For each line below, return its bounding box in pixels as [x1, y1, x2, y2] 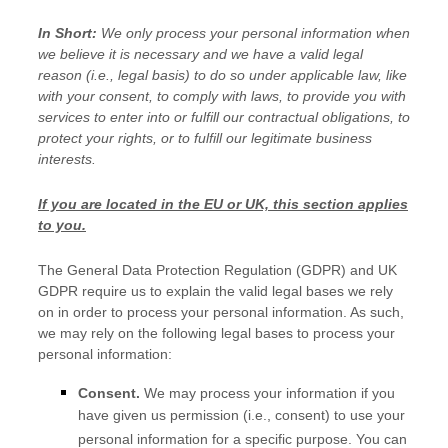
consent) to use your [271, 407, 405, 426]
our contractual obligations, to [219, 109, 410, 125]
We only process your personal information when [101, 25, 410, 41]
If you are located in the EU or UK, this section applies [38, 196, 408, 212]
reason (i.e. [38, 67, 110, 83]
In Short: [38, 25, 101, 41]
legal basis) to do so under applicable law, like [114, 67, 407, 83]
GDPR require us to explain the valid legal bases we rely [38, 283, 393, 299]
